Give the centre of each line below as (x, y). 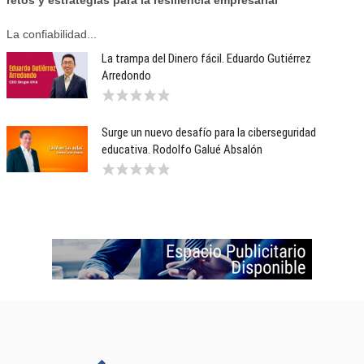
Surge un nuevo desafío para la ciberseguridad (209, 132)
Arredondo (126, 76)
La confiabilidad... (52, 34)
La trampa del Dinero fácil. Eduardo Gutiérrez (206, 58)
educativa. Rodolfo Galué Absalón (182, 149)
